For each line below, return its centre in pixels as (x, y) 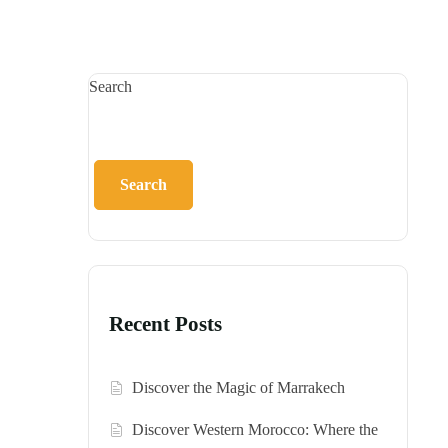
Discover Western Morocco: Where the (255, 430)
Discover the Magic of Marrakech (239, 388)
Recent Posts (165, 324)
